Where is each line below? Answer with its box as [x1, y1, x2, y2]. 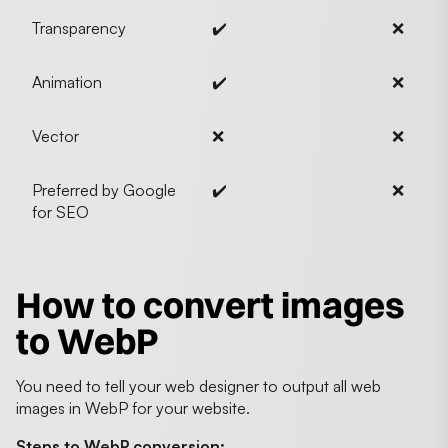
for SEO [32, 201, 89, 222]
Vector [32, 125, 79, 146]
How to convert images [16, 282, 405, 327]
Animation [32, 71, 102, 92]
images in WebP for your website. [16, 397, 254, 418]
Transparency [32, 17, 126, 38]
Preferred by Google [32, 179, 176, 200]
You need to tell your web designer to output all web [16, 375, 381, 396]
